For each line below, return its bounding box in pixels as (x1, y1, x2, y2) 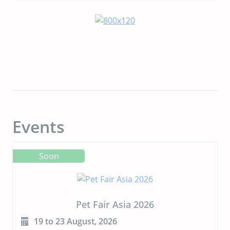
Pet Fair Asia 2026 (76, 198, 154, 210)
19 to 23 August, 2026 (34, 215, 117, 227)
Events (12, 115, 65, 138)
